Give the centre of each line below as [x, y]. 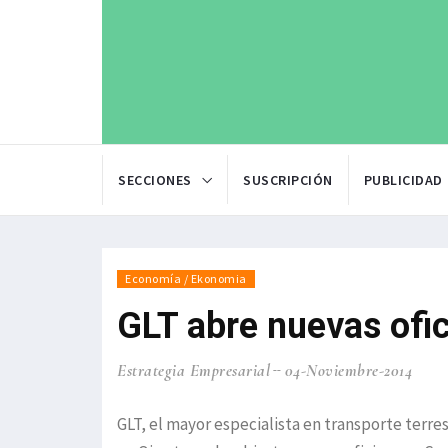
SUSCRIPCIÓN [288, 180]
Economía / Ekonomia [186, 279]
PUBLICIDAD [403, 180]
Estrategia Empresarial [193, 371]
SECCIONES [155, 180]
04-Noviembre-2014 [348, 371]
